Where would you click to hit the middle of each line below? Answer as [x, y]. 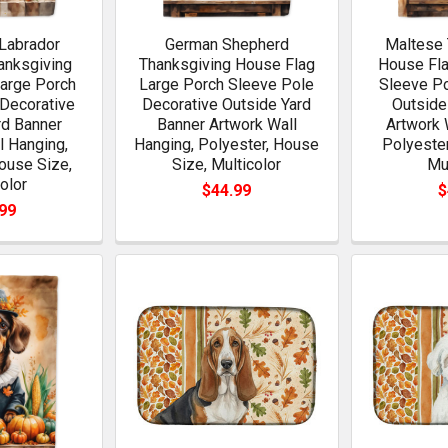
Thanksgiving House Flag [226, 64]
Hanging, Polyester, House [227, 144]
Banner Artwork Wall [226, 124]
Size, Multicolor [227, 164]
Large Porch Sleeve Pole [227, 84]
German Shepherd [226, 44]
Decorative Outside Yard [227, 104]
